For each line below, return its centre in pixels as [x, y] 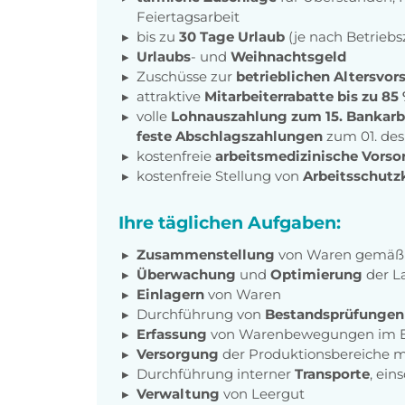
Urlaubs [164, 56]
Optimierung [318, 274]
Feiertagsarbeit [188, 16]
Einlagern [172, 294]
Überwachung [188, 274]
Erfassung [174, 334]
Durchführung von [201, 314]
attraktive [170, 96]
